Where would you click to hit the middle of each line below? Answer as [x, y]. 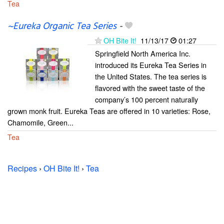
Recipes [22, 168]
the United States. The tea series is [151, 76]
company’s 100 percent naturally [146, 99]
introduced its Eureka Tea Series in [151, 64]
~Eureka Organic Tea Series [62, 26]
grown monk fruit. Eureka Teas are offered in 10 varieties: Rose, [109, 110]
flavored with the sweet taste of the [150, 87]
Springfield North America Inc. [143, 53]
